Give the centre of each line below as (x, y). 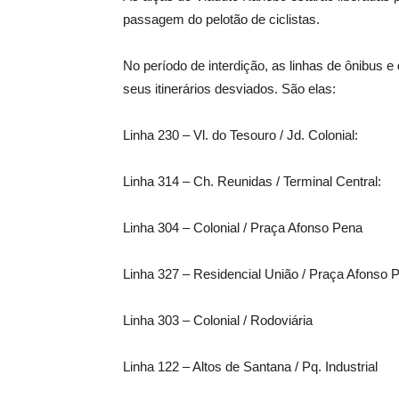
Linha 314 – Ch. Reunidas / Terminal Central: (252, 181)
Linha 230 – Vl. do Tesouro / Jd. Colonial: (240, 134)
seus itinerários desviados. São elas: (229, 88)
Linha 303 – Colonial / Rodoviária (218, 320)
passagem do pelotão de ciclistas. (221, 19)
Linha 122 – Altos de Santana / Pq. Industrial (250, 366)
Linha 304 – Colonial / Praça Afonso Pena (243, 227)
